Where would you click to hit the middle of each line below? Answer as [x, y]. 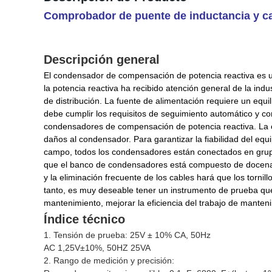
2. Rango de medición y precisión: [109, 260]
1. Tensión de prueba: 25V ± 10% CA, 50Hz [127, 235]
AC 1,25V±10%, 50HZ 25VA [97, 248]
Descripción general [102, 59]
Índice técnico [84, 219]
